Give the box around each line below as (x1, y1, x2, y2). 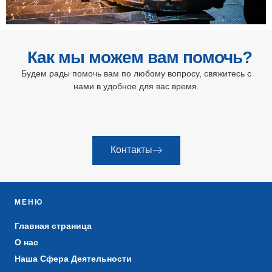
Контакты (110, 144, 152, 155)
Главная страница (15, 220, 92, 231)
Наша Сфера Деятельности (15, 253, 132, 263)
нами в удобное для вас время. (73, 81, 199, 92)
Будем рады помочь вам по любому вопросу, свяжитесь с (21, 69, 251, 79)
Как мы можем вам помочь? (27, 48, 252, 67)
